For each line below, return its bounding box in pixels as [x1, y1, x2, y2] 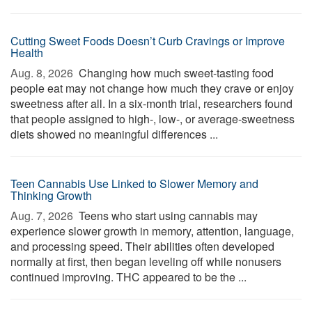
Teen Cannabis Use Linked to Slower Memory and [10, 175, 258, 192]
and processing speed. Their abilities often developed [10, 238, 274, 254]
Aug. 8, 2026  [10, 65, 76, 81]
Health [10, 45, 43, 61]
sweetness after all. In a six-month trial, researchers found [10, 95, 292, 111]
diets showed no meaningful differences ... [10, 126, 218, 142]
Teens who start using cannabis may [76, 208, 258, 224]
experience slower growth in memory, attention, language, [10, 223, 294, 239]
